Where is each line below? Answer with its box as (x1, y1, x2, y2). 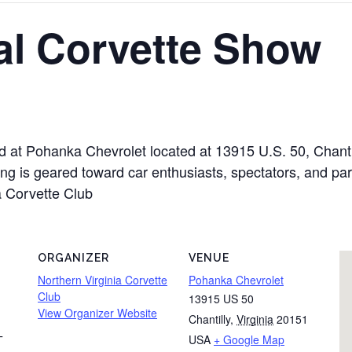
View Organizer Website (38, 305, 157, 321)
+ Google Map (214, 332, 284, 347)
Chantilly (189, 311, 230, 327)
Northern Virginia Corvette (38, 272, 167, 288)
